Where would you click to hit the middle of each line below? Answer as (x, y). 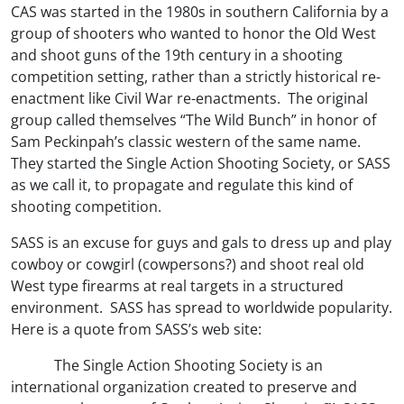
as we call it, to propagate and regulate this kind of (182, 184)
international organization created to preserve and (184, 386)
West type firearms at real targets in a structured (177, 285)
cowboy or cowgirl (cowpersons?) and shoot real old (188, 264)
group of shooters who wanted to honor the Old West (193, 33)
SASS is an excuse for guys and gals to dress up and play (201, 242)
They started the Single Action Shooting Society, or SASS (201, 163)
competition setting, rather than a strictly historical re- (196, 76)
